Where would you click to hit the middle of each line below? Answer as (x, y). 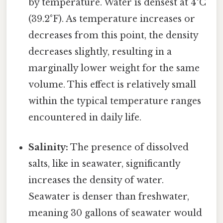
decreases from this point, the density (113, 36)
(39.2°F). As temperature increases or (112, 19)
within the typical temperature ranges (115, 101)
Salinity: (49, 147)
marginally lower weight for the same (114, 68)
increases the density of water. (96, 180)
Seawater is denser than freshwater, (109, 196)
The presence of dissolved (129, 147)
